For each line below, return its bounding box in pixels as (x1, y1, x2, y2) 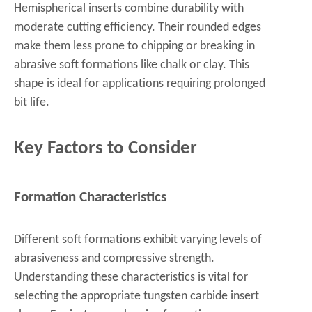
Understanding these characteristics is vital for (14, 271, 248, 284)
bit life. (14, 96, 49, 109)
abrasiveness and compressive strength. (14, 252, 214, 265)
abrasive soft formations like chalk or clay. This (14, 58, 249, 72)
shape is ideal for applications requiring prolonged (14, 77, 265, 91)
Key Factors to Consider (14, 139, 197, 158)
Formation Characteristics (14, 190, 166, 205)
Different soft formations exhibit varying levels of (14, 233, 262, 247)
